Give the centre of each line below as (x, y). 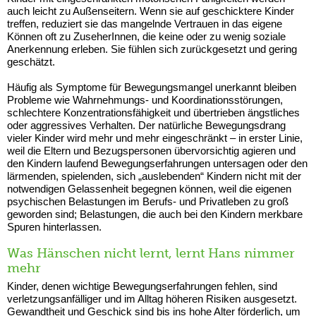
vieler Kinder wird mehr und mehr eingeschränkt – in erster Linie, (155, 138)
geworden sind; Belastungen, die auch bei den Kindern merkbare (155, 214)
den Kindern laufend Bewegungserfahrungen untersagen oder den (157, 163)
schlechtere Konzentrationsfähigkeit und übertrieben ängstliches (153, 112)
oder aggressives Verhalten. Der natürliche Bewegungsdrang (146, 125)
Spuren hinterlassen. (54, 226)
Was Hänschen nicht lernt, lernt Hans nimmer (151, 253)
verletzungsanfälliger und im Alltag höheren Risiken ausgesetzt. (152, 298)
